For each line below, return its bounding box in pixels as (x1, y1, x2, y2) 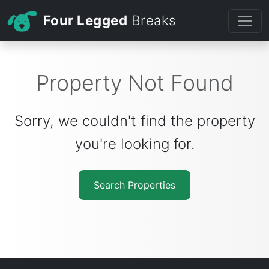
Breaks (127, 12, 176, 28)
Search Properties (94, 179, 175, 192)
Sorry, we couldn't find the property (14, 112, 255, 130)
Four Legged (43, 12, 128, 28)
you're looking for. (74, 135, 195, 153)
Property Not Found (35, 70, 234, 97)
